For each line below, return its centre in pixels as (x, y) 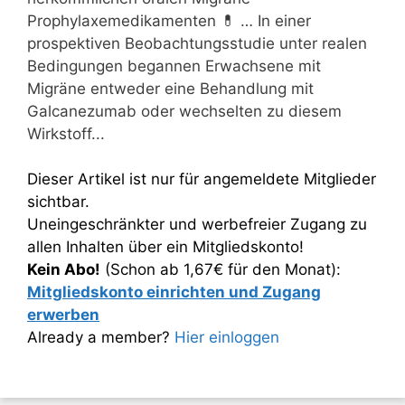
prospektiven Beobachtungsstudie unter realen (197, 43)
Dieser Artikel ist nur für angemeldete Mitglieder (202, 179)
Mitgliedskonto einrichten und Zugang (174, 292)
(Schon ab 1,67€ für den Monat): (221, 269)
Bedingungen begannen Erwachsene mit (174, 66)
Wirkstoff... (66, 133)
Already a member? (101, 337)
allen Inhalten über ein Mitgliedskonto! (165, 247)
